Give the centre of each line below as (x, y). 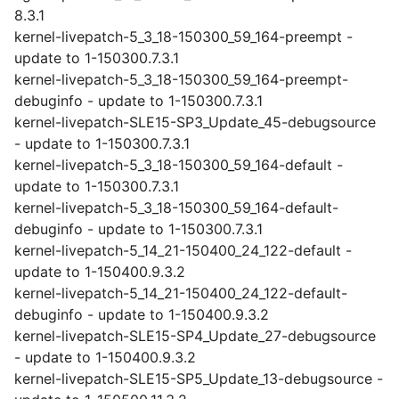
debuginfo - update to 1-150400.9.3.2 (142, 314)
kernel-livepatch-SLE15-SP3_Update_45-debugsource (195, 122)
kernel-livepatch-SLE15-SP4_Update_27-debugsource (195, 336)
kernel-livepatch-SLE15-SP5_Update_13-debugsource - (199, 379)
